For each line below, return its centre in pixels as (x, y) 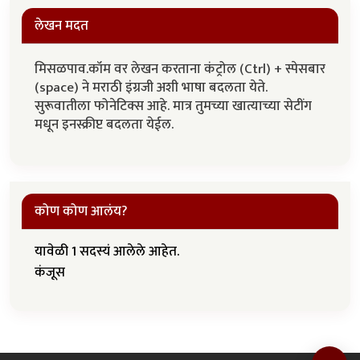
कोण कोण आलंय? (81, 212)
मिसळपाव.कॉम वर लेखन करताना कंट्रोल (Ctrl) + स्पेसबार (180, 70)
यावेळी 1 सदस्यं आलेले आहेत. (107, 252)
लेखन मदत (61, 26)
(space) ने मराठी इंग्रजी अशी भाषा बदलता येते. (151, 88)
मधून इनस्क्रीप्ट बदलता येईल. (106, 125)
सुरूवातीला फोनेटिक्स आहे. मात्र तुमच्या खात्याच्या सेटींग (173, 106)
